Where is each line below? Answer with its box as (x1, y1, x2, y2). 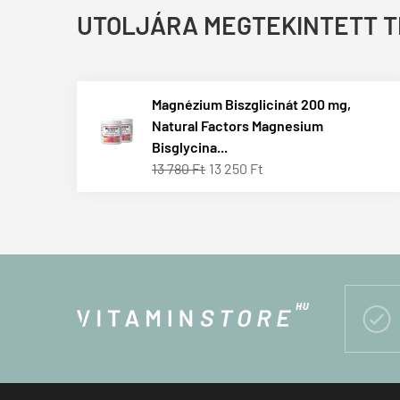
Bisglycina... (152, 138, 228, 155)
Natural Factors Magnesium (152, 117, 323, 134)
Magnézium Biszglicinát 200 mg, (152, 96, 351, 112)
